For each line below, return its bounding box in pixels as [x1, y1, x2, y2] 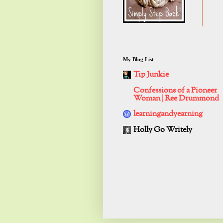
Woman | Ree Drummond [133, 93, 219, 105]
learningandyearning [133, 109, 203, 120]
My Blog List [123, 56, 154, 63]
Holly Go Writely [133, 124, 192, 136]
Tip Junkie [133, 69, 169, 81]
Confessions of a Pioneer [133, 85, 217, 97]
